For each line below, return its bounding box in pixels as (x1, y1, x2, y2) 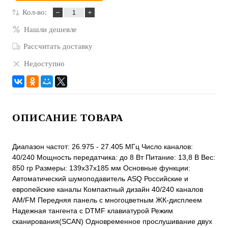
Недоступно (24, 59, 65, 68)
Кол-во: (22, 8, 47, 17)
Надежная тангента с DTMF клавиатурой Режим (12, 207, 173, 215)
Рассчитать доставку (23, 42, 93, 51)
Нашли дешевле (24, 25, 77, 34)
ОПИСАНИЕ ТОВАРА (12, 112, 123, 124)
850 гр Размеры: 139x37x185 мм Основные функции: (12, 164, 190, 173)
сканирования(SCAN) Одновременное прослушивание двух (12, 217, 212, 226)
